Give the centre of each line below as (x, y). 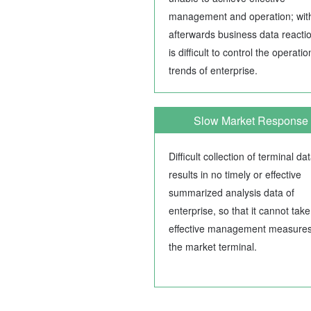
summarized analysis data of (232, 193)
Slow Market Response (251, 120)
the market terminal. (213, 247)
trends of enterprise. (213, 70)
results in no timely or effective (235, 175)
